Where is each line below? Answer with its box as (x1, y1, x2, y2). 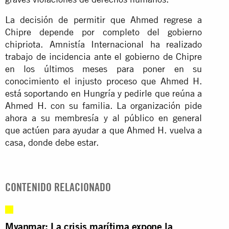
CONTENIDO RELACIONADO (5, 180, 111, 194)
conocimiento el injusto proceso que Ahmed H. (5, 75, 202, 86)
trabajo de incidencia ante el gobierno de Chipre (5, 51, 202, 62)
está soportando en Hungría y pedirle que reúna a (5, 87, 202, 99)
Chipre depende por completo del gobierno (5, 26, 202, 37)
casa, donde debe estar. (5, 136, 99, 148)
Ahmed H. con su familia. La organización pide (5, 100, 202, 111)
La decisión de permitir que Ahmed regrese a (5, 14, 202, 25)
